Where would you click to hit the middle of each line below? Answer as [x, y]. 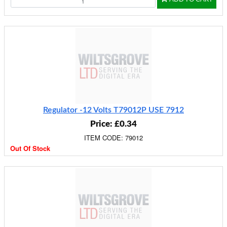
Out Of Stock [30, 148]
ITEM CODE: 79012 [113, 138]
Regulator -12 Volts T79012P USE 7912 [113, 110]
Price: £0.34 [113, 124]
